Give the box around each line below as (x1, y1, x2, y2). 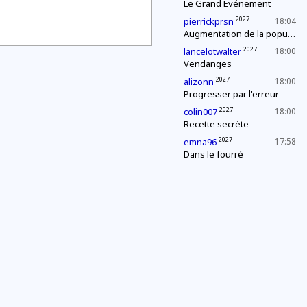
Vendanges (184, 58, 232, 70)
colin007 (184, 106, 217, 118)
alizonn (184, 75, 214, 88)
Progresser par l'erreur (184, 88, 279, 100)
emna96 (184, 136, 217, 148)
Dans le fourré (184, 148, 243, 160)
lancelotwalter (184, 45, 241, 58)
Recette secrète (184, 118, 249, 130)
